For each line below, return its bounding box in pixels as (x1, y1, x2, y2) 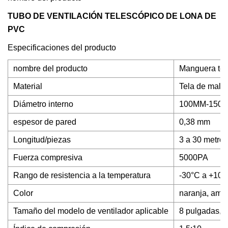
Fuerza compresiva (13, 153, 82, 162)
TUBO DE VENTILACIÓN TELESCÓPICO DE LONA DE (8, 12, 216, 20)
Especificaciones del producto (8, 43, 116, 52)
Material (13, 82, 42, 91)
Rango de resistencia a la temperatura (13, 171, 151, 180)
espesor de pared (13, 118, 76, 126)
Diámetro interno (13, 100, 73, 108)
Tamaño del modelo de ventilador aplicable (13, 207, 168, 215)
